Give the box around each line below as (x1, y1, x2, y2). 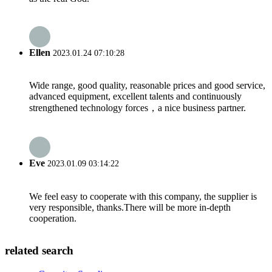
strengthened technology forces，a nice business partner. (29, 103, 246, 114)
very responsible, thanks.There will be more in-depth (29, 202, 231, 212)
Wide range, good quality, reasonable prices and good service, (29, 80, 265, 91)
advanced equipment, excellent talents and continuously (29, 91, 242, 102)
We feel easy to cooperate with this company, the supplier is (29, 191, 257, 202)
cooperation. (29, 212, 76, 223)
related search (5, 244, 73, 257)
